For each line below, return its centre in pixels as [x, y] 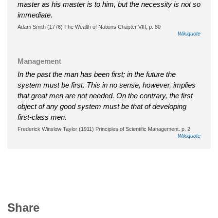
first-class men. [42, 117]
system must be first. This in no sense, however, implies [107, 85]
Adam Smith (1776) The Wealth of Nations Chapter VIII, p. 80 [89, 27]
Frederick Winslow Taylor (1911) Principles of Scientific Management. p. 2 [104, 129]
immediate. [35, 15]
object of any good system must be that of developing [102, 106]
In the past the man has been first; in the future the [97, 74]
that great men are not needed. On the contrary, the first [105, 95]
